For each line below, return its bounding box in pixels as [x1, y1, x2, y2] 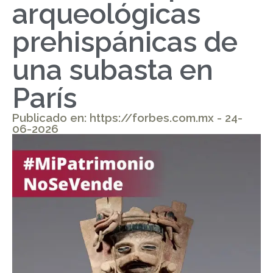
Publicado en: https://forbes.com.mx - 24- [12, 111, 243, 124]
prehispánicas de [12, 26, 238, 58]
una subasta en [12, 54, 213, 87]
